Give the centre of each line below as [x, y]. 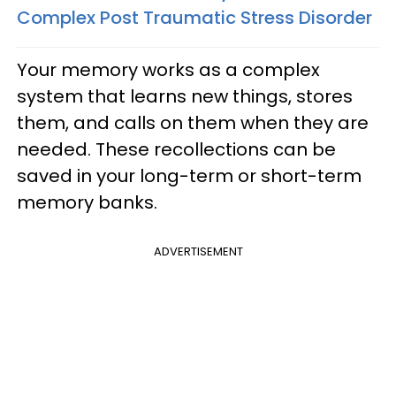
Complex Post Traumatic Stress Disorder [194, 17]
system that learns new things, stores [185, 96]
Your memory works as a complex [168, 69]
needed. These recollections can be [176, 149]
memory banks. [87, 202]
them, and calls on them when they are [193, 122]
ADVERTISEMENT [198, 251]
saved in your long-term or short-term [189, 175]
